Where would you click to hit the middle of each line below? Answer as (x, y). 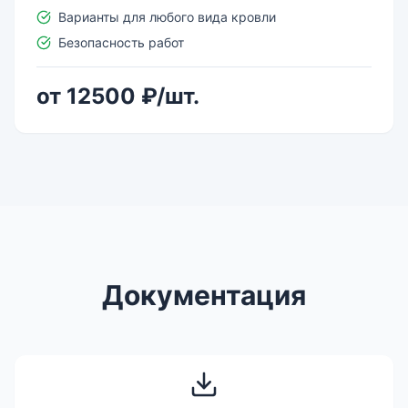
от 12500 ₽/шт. (118, 97)
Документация (204, 296)
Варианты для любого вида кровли (167, 17)
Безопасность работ (121, 43)
